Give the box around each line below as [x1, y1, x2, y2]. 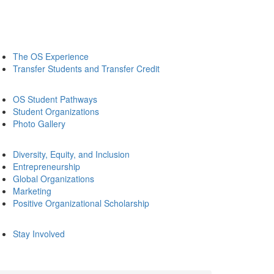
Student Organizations [13, 105, 99, 117]
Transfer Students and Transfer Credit [13, 62, 160, 75]
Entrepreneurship [13, 160, 80, 172]
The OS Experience [13, 50, 89, 62]
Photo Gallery [13, 117, 65, 130]
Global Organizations [13, 172, 94, 185]
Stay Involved [13, 228, 65, 240]
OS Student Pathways [13, 93, 97, 105]
